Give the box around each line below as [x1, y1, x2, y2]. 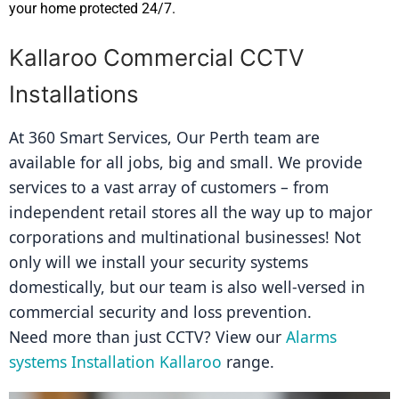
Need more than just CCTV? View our [9, 326, 286, 348]
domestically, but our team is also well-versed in [9, 276, 365, 298]
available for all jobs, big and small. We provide [9, 151, 362, 174]
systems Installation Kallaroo [9, 351, 222, 373]
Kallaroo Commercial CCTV [9, 44, 305, 72]
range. [222, 351, 274, 373]
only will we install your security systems [9, 251, 308, 273]
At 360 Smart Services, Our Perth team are [9, 126, 320, 149]
